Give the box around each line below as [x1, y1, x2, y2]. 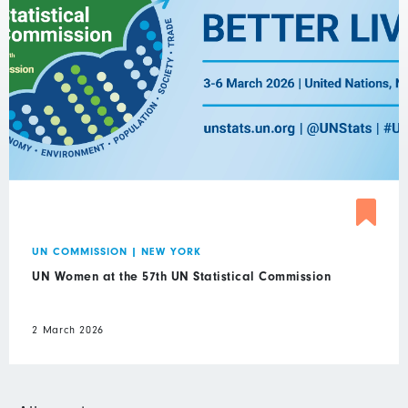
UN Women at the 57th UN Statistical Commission [32, 269, 331, 285]
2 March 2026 [32, 323, 104, 337]
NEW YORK [141, 245, 201, 259]
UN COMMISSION [32, 245, 127, 259]
